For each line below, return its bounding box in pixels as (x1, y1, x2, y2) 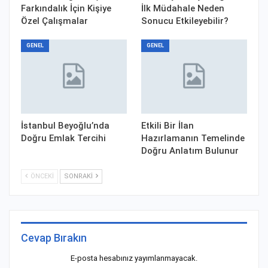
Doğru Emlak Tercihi (21, 133, 106, 144)
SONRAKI (64, 172, 95, 181)
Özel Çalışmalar (21, 16, 88, 27)
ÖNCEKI (29, 172, 54, 181)
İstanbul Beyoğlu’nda (21, 120, 109, 132)
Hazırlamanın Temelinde (141, 133, 245, 144)
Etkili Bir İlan (141, 120, 194, 132)
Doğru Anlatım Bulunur (141, 145, 239, 157)
